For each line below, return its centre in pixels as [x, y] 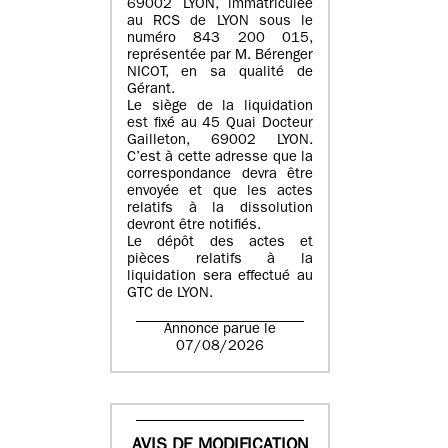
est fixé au [165, 125]
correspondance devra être [220, 176]
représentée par [181, 57]
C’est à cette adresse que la [220, 159]
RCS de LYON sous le [233, 23]
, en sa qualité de [239, 74]
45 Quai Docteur [258, 125]
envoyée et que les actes [220, 193]
